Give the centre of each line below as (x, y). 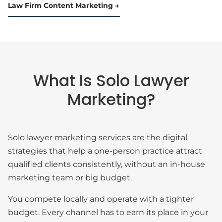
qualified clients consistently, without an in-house (107, 164)
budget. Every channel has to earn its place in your (108, 212)
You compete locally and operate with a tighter (101, 199)
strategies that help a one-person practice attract (105, 151)
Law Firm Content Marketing (60, 5)
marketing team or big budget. (71, 178)
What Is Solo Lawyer (111, 81)
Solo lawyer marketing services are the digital (98, 138)
